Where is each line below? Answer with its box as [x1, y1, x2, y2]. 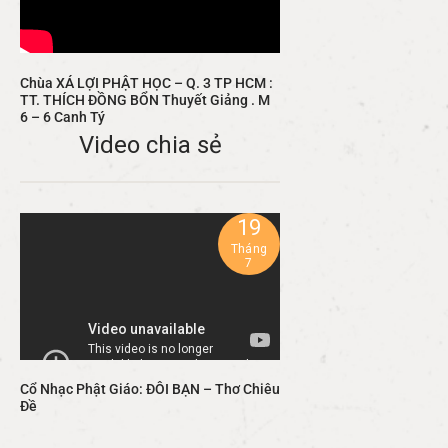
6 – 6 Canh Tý [20, 108, 105, 126]
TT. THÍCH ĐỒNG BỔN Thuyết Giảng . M [20, 91, 270, 109]
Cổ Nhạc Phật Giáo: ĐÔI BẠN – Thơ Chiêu [20, 381, 280, 399]
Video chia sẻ [78, 130, 222, 159]
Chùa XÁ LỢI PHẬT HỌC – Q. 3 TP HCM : [20, 74, 273, 92]
